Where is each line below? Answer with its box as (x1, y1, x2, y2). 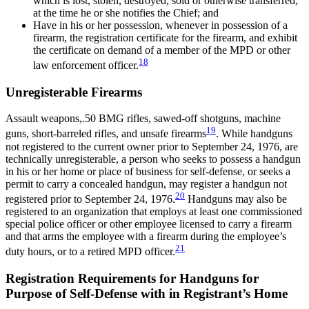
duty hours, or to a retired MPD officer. (6, 246, 175, 258)
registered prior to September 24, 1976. (6, 192, 175, 205)
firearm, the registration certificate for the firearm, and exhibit (33, 31, 297, 43)
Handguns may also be (185, 192, 287, 205)
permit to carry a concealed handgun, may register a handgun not (6, 177, 287, 190)
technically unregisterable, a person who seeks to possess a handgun (6, 152, 301, 165)
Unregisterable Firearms (6, 84, 142, 99)
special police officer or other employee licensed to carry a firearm (6, 217, 292, 230)
